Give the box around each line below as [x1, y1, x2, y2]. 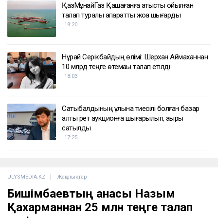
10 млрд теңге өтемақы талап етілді [62, 62, 170, 72]
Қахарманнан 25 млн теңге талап [7, 200, 193, 215]
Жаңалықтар [57, 174, 87, 181]
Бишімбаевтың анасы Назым [7, 187, 175, 201]
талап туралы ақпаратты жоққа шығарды [62, 11, 181, 20]
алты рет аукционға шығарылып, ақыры [62, 114, 183, 123]
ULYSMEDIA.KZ [7, 174, 45, 181]
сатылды [62, 124, 91, 133]
